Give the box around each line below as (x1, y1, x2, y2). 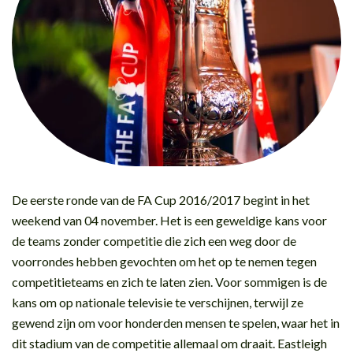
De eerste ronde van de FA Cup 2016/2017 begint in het (12, 191, 310, 207)
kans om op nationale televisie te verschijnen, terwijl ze (12, 294, 303, 310)
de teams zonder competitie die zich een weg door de (12, 232, 296, 248)
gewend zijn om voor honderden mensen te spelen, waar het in (12, 314, 340, 330)
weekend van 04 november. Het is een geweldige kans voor (12, 212, 327, 228)
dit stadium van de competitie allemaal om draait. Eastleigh (12, 335, 327, 351)
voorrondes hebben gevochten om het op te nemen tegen (12, 253, 317, 269)
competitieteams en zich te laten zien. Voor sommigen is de (12, 273, 327, 289)
